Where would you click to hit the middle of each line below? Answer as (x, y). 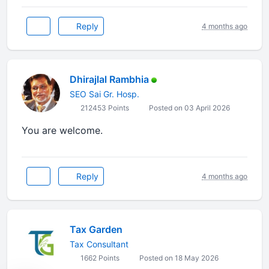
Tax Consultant (99, 244)
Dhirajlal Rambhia (109, 79)
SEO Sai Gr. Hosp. (104, 94)
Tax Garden (96, 229)
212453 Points (104, 108)
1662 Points (99, 258)
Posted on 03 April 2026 (189, 108)
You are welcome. (76, 130)
